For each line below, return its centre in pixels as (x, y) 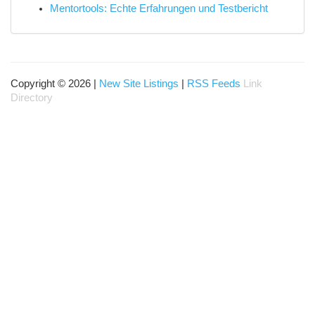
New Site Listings (139, 84)
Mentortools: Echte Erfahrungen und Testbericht (159, 8)
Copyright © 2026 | (55, 84)
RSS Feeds (214, 84)
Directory (32, 98)
